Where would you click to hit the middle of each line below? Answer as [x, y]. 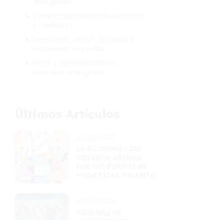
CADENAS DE [99, 213]
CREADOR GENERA [110, 158]
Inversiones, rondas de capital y [83, 40]
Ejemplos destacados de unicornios [89, 16]
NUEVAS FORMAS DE [112, 166]
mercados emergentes [69, 72]
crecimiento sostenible [69, 48]
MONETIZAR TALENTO [116, 175]
